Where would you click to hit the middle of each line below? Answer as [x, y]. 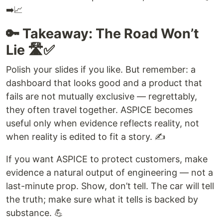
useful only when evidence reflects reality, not [103, 123]
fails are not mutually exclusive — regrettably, [102, 96]
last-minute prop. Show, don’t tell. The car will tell [110, 186]
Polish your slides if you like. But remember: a [101, 69]
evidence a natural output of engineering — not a [110, 172]
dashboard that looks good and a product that [104, 83]
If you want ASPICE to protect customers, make [107, 159]
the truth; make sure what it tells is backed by [102, 199]
